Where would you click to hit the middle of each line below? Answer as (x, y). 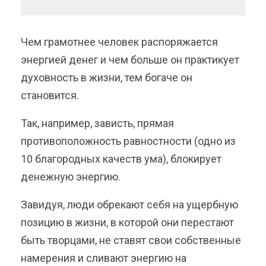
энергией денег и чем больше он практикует (130, 59)
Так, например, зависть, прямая (97, 123)
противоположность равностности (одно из (128, 141)
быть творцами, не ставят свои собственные (131, 240)
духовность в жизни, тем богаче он (107, 77)
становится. (50, 95)
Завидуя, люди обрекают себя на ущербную (129, 204)
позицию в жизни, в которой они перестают (127, 222)
